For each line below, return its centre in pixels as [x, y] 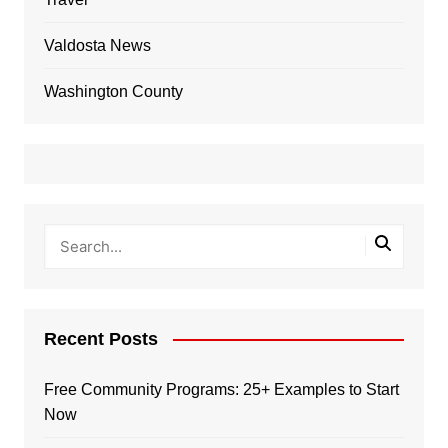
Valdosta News [97, 45]
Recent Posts [100, 338]
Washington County [113, 91]
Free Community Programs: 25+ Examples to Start [221, 389]
